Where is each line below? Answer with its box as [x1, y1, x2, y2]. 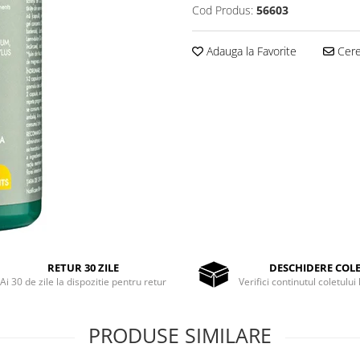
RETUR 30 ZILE [47, 260, 120, 275]
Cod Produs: [192, 2, 253, 18]
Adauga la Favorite [203, 43, 297, 59]
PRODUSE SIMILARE [88, 321, 272, 349]
